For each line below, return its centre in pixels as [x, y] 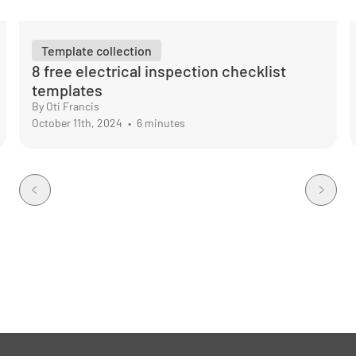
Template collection [97, 50]
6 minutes [160, 123]
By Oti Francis [66, 106]
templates [67, 90]
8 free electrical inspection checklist [159, 71]
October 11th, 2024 [78, 123]
